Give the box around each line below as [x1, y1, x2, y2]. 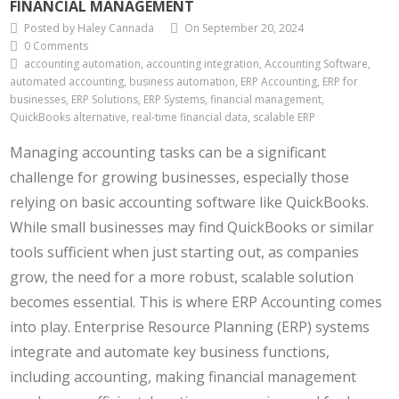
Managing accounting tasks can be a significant [10, 142, 327, 163]
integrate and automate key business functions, [10, 342, 330, 362]
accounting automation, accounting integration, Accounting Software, [24, 56, 371, 72]
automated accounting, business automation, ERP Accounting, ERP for [10, 74, 359, 90]
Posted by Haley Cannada [24, 20, 155, 37]
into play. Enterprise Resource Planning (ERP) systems [10, 317, 370, 338]
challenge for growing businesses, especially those [10, 167, 350, 188]
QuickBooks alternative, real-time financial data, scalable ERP [10, 110, 316, 126]
